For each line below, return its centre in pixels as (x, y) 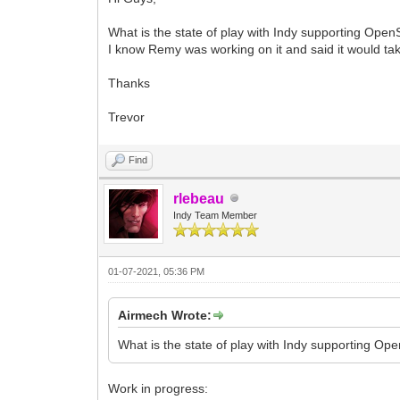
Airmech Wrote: (165, 315)
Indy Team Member (216, 215)
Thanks (129, 83)
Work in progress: (158, 388)
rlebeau (199, 198)
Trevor (127, 117)
